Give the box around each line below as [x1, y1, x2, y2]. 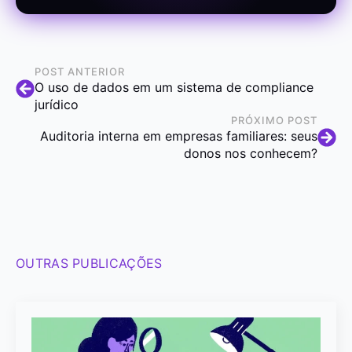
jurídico [35, 96, 79, 112]
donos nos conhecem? [184, 145, 317, 161]
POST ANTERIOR [35, 64, 125, 78]
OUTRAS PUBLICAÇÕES [16, 255, 163, 271]
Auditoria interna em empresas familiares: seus [40, 127, 317, 144]
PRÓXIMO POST [231, 113, 317, 126]
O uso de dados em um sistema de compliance [35, 79, 313, 95]
